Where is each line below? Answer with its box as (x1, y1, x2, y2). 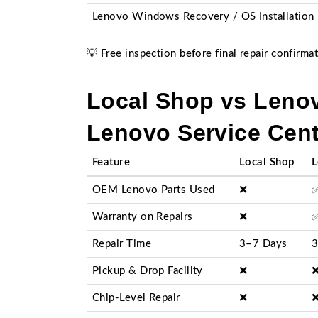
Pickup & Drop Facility (92, 265, 203, 276)
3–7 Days (239, 238, 287, 249)
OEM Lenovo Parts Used (92, 185, 215, 195)
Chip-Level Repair (92, 292, 180, 303)
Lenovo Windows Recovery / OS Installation (92, 11, 314, 22)
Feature (92, 157, 131, 168)
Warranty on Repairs (92, 212, 193, 222)
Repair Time (92, 238, 151, 249)
